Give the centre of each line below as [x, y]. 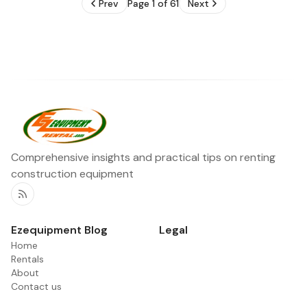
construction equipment [72, 173]
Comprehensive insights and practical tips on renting [143, 157]
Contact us [36, 286]
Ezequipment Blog [59, 230]
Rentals [27, 259]
